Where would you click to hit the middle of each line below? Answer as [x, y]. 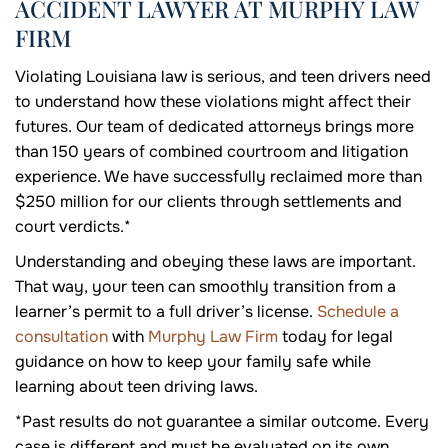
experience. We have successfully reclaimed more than [218, 177]
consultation [61, 337]
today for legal [335, 337]
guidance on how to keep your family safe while [193, 362]
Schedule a [358, 312]
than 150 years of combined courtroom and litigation [211, 152]
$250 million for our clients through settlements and [208, 202]
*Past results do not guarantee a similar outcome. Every [222, 422]
